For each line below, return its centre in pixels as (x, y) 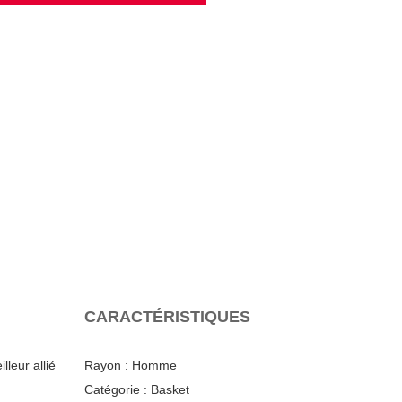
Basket (169, 389)
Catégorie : (116, 389)
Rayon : (107, 365)
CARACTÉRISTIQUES (168, 316)
